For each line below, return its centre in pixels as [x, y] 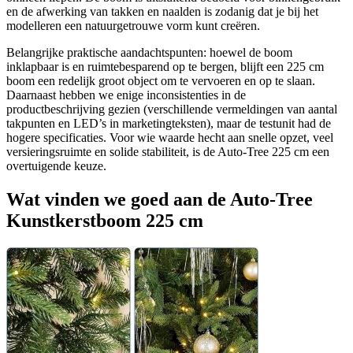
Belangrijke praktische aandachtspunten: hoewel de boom [149, 53]
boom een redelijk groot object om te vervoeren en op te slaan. [161, 81]
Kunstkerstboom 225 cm [105, 221]
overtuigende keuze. [56, 166]
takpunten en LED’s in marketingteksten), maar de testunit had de [169, 124]
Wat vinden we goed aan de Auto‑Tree [160, 200]
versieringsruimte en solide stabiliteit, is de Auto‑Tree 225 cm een [168, 152]
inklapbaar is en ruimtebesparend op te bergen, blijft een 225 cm [165, 67]
